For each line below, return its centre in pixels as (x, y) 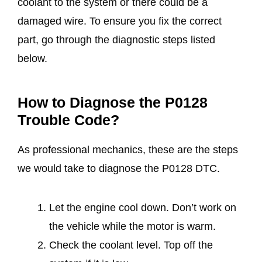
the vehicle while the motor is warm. (132, 226)
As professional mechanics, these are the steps (128, 150)
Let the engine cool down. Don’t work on (143, 207)
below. (34, 59)
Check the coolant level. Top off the (131, 245)
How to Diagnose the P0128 (113, 103)
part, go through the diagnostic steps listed (116, 40)
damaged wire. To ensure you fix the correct (120, 21)
